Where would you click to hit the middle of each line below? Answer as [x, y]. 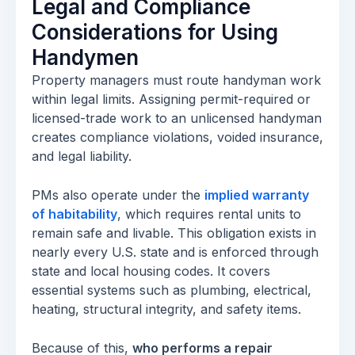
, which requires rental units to [209, 214]
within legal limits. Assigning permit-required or [171, 99]
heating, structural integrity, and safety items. [166, 309]
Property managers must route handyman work [176, 80]
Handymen [85, 57]
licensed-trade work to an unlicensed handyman [177, 118]
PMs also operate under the [116, 195]
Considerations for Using [155, 32]
